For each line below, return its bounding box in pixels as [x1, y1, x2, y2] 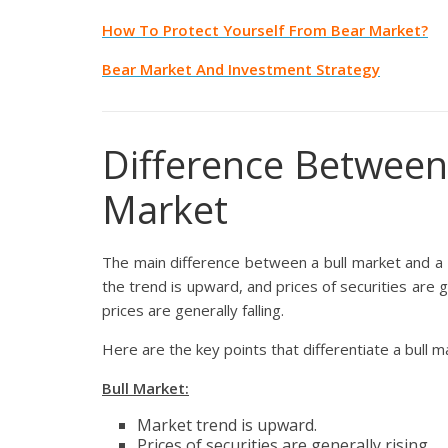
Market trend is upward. [137, 414, 317, 437]
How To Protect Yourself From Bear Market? [102, 20, 428, 41]
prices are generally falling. [102, 300, 284, 321]
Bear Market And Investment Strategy [102, 59, 380, 80]
